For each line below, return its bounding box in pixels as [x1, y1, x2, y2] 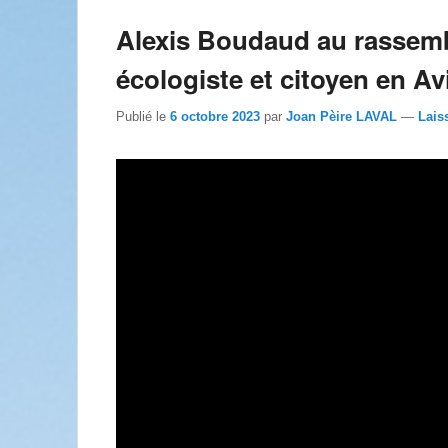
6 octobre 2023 [170, 108, 260, 124]
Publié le [116, 108, 170, 124]
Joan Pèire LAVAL [286, 108, 397, 124]
